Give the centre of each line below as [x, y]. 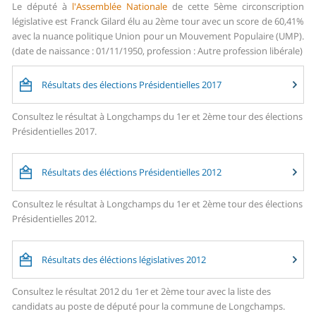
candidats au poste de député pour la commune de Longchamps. [149, 306]
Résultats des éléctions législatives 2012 [124, 260]
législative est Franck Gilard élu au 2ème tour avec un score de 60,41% [158, 22]
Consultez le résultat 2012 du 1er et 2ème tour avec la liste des [142, 292]
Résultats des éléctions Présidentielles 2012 [132, 172]
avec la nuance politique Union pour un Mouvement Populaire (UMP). [158, 36]
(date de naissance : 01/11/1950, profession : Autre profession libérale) [158, 51]
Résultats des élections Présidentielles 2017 [132, 85]
